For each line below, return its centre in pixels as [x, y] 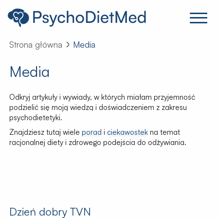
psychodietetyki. [36, 118]
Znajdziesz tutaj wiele [45, 132]
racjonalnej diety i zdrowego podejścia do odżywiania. [98, 143]
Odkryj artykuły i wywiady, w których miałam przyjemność [102, 97]
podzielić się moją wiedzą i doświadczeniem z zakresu [98, 107]
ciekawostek [127, 132]
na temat [164, 132]
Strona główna [36, 45]
